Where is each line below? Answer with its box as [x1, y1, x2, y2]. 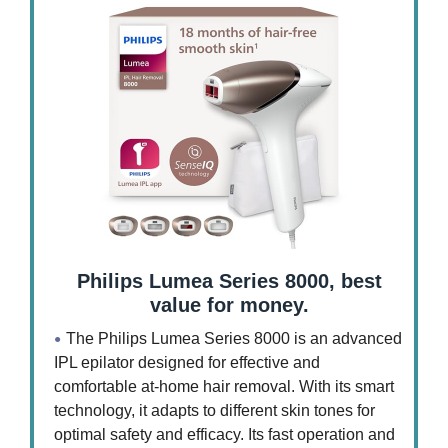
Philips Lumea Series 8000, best [76, 269, 382, 292]
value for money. [149, 293, 309, 316]
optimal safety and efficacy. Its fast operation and [54, 425, 395, 443]
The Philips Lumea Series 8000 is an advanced [66, 329, 402, 347]
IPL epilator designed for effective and [54, 353, 320, 371]
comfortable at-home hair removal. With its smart [54, 377, 394, 395]
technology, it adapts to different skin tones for [54, 401, 375, 419]
